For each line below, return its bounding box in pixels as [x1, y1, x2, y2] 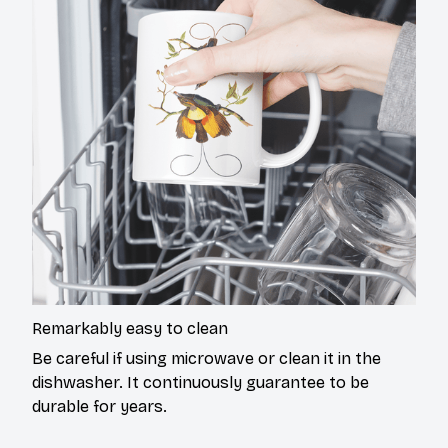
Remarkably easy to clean [32, 318, 228, 338]
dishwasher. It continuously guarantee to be [32, 373, 369, 393]
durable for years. [32, 397, 167, 417]
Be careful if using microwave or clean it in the [32, 349, 381, 369]
